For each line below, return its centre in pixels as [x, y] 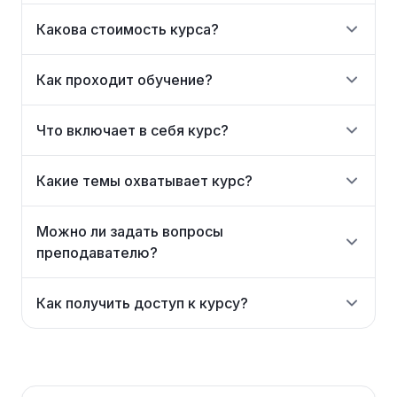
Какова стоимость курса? [128, 29]
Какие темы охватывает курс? [144, 181]
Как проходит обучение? [125, 80]
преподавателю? [97, 253]
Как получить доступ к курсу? [142, 303]
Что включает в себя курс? [132, 130]
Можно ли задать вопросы [130, 231]
